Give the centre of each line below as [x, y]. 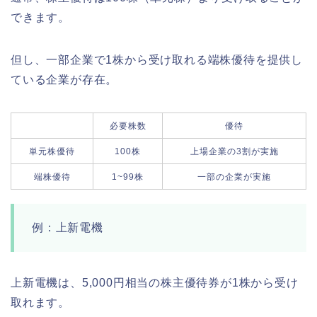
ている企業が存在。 [64, 79]
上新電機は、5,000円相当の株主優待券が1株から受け [155, 282]
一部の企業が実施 [234, 177]
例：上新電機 [68, 227]
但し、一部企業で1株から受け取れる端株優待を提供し [157, 59]
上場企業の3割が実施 [234, 151]
